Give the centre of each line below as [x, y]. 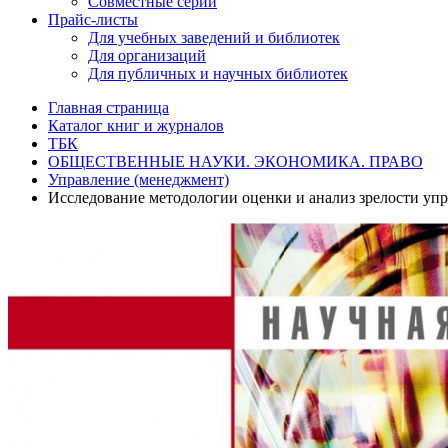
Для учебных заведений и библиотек [214, 37]
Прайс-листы [93, 19]
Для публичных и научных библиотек [218, 73]
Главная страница [108, 107]
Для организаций [147, 55]
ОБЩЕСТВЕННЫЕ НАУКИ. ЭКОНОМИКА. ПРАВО [235, 161]
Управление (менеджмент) [138, 179]
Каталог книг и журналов [136, 125]
